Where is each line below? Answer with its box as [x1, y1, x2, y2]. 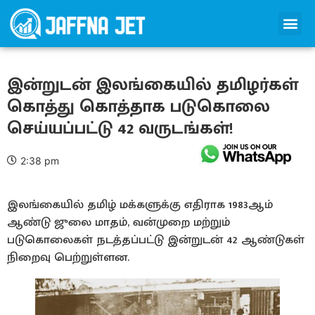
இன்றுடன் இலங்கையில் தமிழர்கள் [7, 70, 298, 99]
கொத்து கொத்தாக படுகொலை [7, 91, 270, 121]
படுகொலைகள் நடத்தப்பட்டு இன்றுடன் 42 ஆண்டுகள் [7, 229, 304, 250]
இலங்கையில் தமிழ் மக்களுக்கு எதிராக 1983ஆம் [7, 194, 273, 214]
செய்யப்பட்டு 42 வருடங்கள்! [7, 113, 233, 143]
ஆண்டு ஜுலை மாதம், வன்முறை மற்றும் [7, 212, 230, 232]
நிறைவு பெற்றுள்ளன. [7, 247, 129, 267]
